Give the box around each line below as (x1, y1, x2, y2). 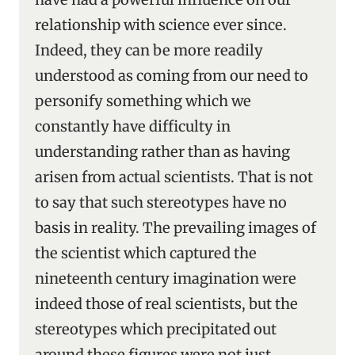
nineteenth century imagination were (35, 269, 296, 288)
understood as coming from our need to (35, 67, 308, 85)
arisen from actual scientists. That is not (35, 168, 313, 186)
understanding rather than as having (35, 143, 290, 161)
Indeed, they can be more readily (35, 41, 263, 59)
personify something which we (35, 92, 251, 110)
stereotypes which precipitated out (35, 320, 277, 338)
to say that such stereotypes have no (35, 193, 287, 212)
